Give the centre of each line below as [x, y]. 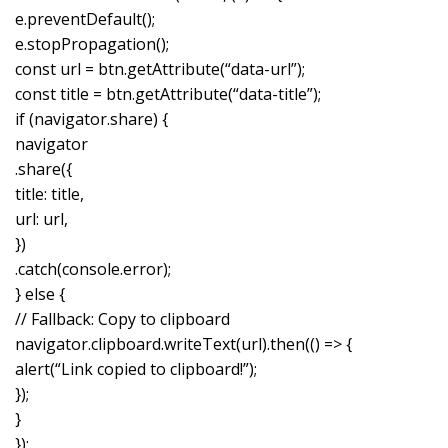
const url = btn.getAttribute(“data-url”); [160, 69]
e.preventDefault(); [85, 19]
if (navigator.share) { [91, 119]
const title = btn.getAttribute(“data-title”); [168, 94]
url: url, [41, 219]
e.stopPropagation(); [92, 44]
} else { [40, 294]
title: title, [49, 194]
